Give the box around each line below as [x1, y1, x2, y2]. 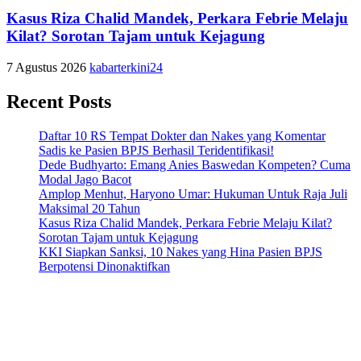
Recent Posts [6, 90, 111, 112]
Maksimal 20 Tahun [39, 201, 140, 215]
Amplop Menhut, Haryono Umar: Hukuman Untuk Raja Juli [39, 186, 347, 201]
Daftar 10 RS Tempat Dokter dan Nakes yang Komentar [39, 128, 326, 143]
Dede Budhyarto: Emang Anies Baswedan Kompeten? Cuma [39, 157, 351, 172]
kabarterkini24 [89, 60, 163, 74]
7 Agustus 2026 [6, 60, 89, 74]
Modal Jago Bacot [39, 172, 131, 186]
